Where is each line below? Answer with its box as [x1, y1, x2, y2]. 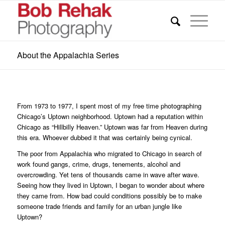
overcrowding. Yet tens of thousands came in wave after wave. [17, 170, 199, 180]
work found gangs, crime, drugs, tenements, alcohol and [17, 159, 180, 169]
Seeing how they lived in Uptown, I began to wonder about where [17, 180, 204, 190]
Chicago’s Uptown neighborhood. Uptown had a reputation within [17, 111, 203, 122]
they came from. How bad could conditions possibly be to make [17, 191, 202, 201]
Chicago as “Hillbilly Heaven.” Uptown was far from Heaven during [17, 122, 207, 132]
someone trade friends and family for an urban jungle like [17, 201, 182, 211]
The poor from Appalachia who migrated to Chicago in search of [17, 149, 202, 159]
